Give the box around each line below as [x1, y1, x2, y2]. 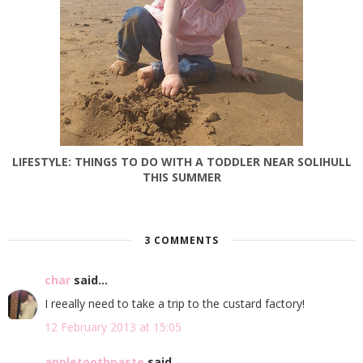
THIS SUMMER [142, 169, 221, 185]
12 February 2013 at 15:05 [45, 318, 181, 335]
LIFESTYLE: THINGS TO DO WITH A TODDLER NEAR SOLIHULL [11, 153, 352, 169]
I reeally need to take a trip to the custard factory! [45, 295, 305, 311]
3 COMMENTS [144, 233, 219, 247]
